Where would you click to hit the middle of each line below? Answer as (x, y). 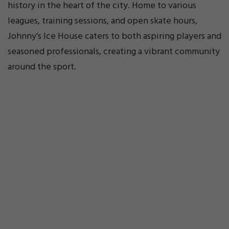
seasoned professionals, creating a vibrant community (114, 52)
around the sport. (42, 67)
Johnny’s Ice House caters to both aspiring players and (114, 36)
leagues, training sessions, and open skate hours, (102, 21)
